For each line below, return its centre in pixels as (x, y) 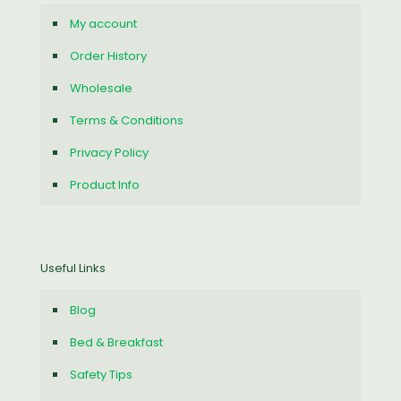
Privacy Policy (109, 153)
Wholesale (101, 89)
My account (103, 24)
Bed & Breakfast (116, 343)
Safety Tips (101, 375)
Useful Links (73, 269)
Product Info (105, 185)
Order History (108, 56)
